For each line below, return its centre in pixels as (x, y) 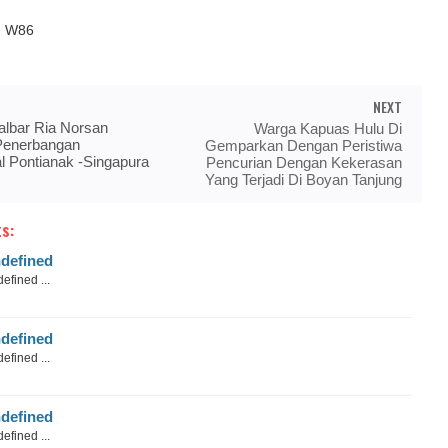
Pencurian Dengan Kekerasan (304, 162)
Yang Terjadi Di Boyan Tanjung (303, 179)
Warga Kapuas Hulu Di (328, 128)
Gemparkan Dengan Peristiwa (303, 145)
